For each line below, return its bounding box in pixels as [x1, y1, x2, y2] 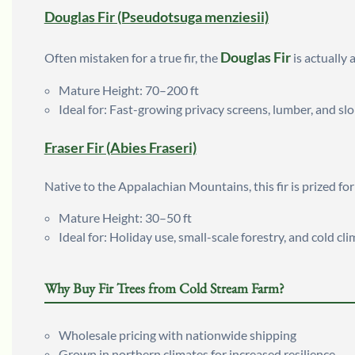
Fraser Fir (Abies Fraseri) [44, 139, 197, 157]
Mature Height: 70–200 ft [58, 82, 199, 97]
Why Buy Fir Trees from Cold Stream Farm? [44, 279, 284, 298]
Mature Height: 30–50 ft [58, 210, 192, 226]
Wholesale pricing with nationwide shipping [58, 327, 296, 343]
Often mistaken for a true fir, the [44, 49, 220, 65]
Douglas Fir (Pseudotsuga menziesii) [44, 8, 269, 26]
